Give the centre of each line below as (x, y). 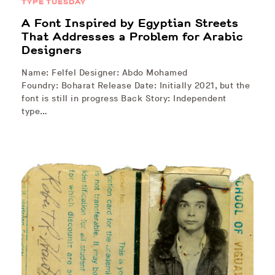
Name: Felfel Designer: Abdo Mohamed (105, 73)
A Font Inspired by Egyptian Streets (130, 24)
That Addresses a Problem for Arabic (132, 37)
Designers (52, 51)
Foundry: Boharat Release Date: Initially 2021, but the (136, 86)
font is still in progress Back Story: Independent (124, 99)
